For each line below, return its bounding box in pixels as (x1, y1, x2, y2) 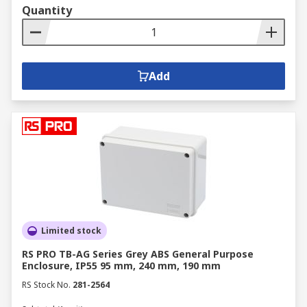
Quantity (22, 3, 72, 18)
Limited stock (41, 225, 101, 236)
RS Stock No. (22, 279, 71, 291)
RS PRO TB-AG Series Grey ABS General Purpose (22, 247, 254, 260)
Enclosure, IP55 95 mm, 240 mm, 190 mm (22, 259, 221, 272)
